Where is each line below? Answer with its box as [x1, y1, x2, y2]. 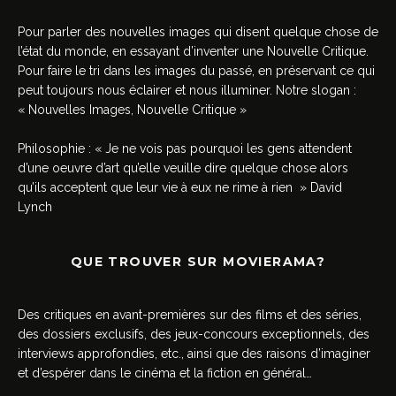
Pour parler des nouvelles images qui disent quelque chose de [18, 25, 378, 40]
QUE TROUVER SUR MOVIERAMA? [70, 254, 326, 270]
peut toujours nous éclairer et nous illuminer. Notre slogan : [18, 83, 356, 98]
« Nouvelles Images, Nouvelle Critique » [18, 103, 247, 118]
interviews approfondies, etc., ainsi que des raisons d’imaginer [18, 346, 370, 362]
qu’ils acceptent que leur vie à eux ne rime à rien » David [18, 180, 342, 195]
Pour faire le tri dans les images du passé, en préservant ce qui [18, 64, 375, 79]
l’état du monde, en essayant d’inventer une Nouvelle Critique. [18, 44, 369, 59]
